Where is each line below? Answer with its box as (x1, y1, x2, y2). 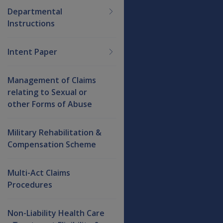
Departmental (7, 5, 62, 17)
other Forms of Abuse (7, 98, 92, 110)
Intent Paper (7, 46, 57, 57)
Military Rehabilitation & (7, 126, 102, 138)
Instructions (7, 17, 55, 29)
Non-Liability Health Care (7, 207, 105, 219)
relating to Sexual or (7, 86, 87, 98)
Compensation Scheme (7, 138, 96, 150)
